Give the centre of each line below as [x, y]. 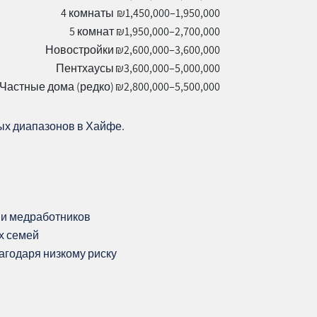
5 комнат [92, 31]
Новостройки [80, 50]
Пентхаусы [85, 68]
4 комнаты [88, 13]
